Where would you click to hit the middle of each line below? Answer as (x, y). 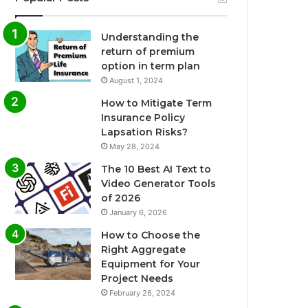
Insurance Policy (143, 118)
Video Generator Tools (159, 184)
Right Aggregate (144, 250)
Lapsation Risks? (145, 132)
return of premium (148, 52)
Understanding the (150, 37)
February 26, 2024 (143, 293)
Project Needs (137, 279)
